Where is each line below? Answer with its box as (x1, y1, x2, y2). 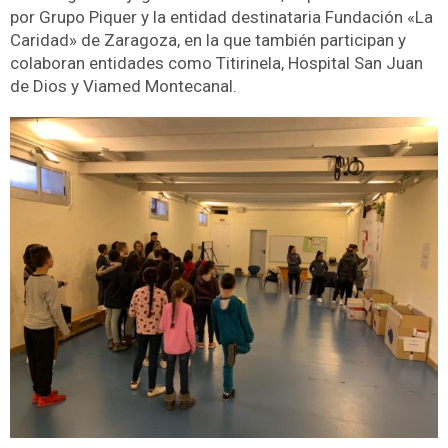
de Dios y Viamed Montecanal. (10, 76, 237, 97)
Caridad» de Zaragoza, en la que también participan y (10, 30, 406, 51)
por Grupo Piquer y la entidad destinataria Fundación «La (10, 7, 433, 28)
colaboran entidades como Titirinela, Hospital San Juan (10, 53, 423, 74)
